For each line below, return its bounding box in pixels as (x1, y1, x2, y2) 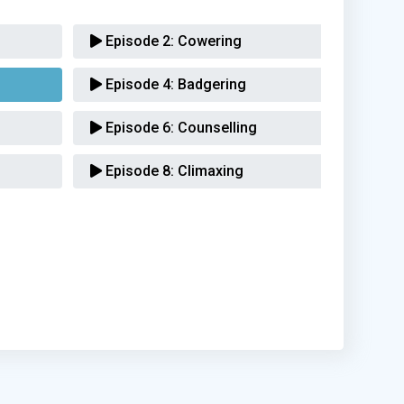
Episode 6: (102, 119, 175, 136)
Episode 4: (102, 76, 175, 93)
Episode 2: (102, 32, 175, 50)
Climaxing (174, 162, 244, 179)
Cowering (174, 32, 243, 50)
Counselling (174, 119, 258, 136)
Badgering (174, 76, 247, 93)
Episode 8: (102, 162, 175, 179)
